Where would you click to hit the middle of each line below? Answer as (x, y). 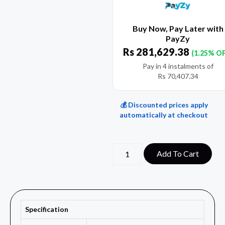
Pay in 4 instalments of (178, 66)
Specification (47, 209)
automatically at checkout (164, 115)
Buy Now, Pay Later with (178, 29)
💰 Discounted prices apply (164, 105)
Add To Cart (178, 154)
